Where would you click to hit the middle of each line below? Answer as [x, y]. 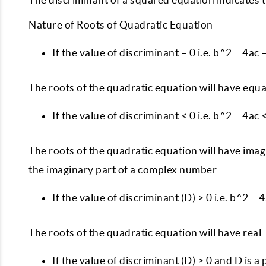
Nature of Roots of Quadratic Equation [122, 25]
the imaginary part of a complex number [124, 170]
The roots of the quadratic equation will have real [146, 232]
